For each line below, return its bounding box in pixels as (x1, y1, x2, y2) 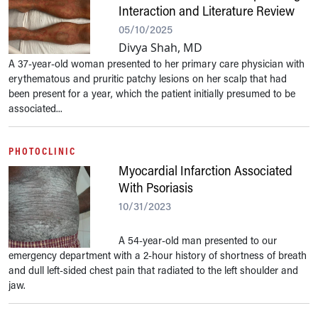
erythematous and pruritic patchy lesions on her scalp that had (9, 71, 287, 85)
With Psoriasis (119, 179, 193, 196)
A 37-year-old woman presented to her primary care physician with (9, 56, 305, 70)
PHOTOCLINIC (9, 144, 76, 158)
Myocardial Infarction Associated (119, 162, 292, 179)
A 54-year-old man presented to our (119, 233, 277, 247)
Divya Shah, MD (119, 40, 202, 55)
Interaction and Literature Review (119, 2, 295, 19)
